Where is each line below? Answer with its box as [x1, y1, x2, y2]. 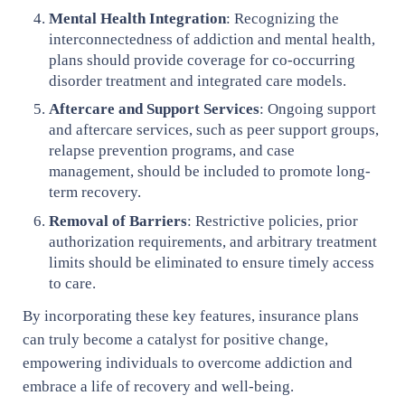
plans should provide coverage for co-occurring [49, 51, 356, 69]
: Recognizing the [226, 9, 340, 27]
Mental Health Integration [49, 9, 227, 27]
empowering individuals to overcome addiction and [22, 353, 353, 372]
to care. [49, 274, 97, 292]
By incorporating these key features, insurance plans [22, 306, 359, 325]
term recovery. [49, 184, 142, 202]
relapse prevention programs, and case [49, 142, 296, 160]
